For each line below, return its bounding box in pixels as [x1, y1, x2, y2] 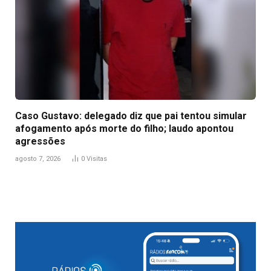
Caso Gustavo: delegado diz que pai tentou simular [15, 109, 247, 122]
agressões [15, 135, 65, 147]
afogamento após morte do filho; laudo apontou [15, 122, 233, 134]
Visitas [87, 154, 107, 163]
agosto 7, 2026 [15, 154, 60, 163]
